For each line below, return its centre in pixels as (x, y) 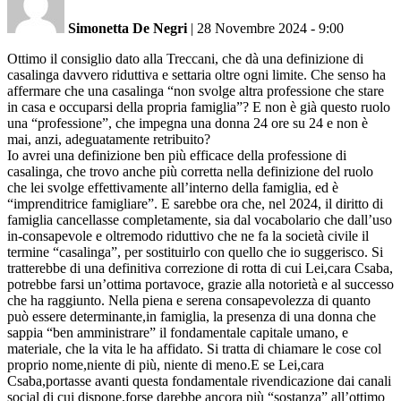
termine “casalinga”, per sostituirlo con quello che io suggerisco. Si (195, 252)
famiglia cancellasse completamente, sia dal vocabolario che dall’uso (200, 219)
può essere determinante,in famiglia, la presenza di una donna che (192, 316)
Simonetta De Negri (128, 28)
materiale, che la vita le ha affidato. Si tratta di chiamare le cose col (194, 348)
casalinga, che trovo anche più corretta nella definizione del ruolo (190, 171)
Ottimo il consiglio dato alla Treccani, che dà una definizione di (185, 58)
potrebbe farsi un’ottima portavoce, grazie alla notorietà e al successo (200, 284)
